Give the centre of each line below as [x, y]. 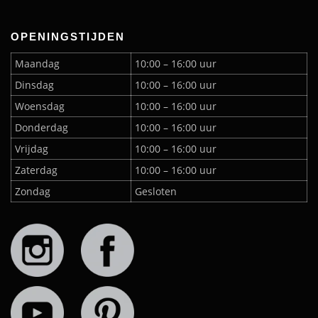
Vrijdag [32, 148]
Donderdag [42, 127]
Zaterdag [36, 170]
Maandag [37, 63]
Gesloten [156, 191]
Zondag [33, 191]
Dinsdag [34, 84]
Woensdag [40, 106]
